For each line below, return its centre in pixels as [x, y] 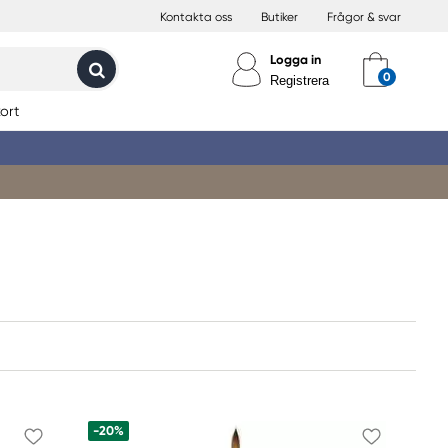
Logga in [295, 59]
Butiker [279, 17]
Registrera [299, 80]
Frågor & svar [364, 17]
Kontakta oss [196, 17]
